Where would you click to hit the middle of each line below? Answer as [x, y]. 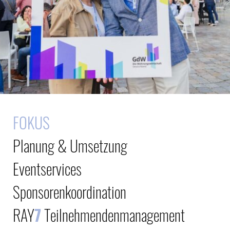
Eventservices [47, 169]
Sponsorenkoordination [70, 192]
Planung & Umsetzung [70, 146]
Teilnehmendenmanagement [113, 215]
